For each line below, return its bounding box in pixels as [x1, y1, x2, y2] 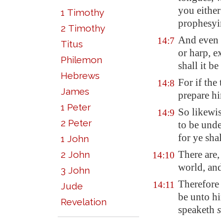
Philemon [61, 54, 102, 65]
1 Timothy [61, 7, 104, 18]
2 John [61, 149, 90, 160]
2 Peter [61, 117, 92, 128]
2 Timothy [61, 23, 105, 34]
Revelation [61, 196, 107, 207]
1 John [61, 133, 89, 144]
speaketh [178, 204, 217, 216]
